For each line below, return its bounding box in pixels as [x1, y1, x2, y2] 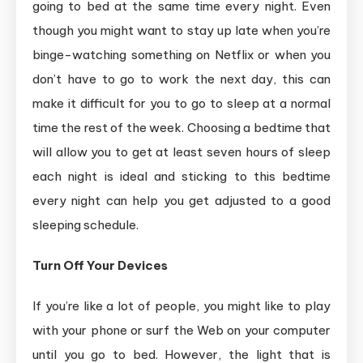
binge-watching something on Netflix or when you [32, 46, 331, 62]
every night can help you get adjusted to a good [32, 192, 331, 208]
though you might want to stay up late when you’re [32, 22, 331, 38]
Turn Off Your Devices [32, 257, 168, 273]
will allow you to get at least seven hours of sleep [32, 143, 331, 160]
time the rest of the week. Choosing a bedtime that [32, 119, 331, 135]
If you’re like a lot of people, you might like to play [32, 297, 331, 314]
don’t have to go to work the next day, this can [32, 70, 331, 87]
